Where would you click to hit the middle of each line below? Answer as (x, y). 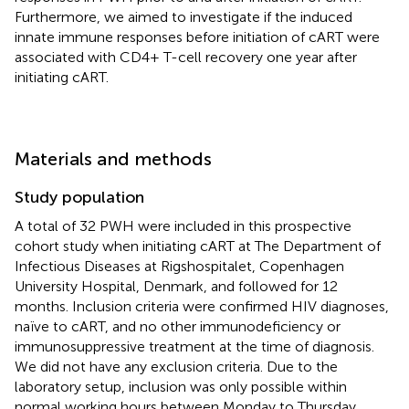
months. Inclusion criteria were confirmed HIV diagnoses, (202, 306)
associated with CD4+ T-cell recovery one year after (186, 57)
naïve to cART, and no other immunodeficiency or (178, 326)
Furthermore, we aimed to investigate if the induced (184, 16)
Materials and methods (113, 158)
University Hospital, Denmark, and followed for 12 (176, 286)
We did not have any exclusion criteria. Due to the (176, 366)
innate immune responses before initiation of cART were (197, 37)
